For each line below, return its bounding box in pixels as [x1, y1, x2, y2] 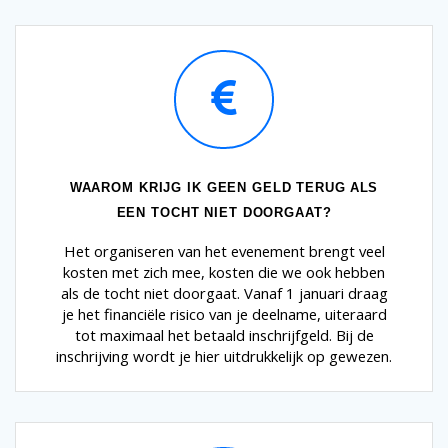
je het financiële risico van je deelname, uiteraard [61, 303, 387, 324]
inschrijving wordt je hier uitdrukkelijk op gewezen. [56, 345, 392, 366]
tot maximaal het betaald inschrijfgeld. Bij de [74, 324, 374, 345]
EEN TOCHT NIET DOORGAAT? [116, 204, 332, 220]
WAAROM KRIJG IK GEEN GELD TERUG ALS [69, 179, 379, 195]
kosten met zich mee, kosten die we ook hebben [63, 261, 385, 282]
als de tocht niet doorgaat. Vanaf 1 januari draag [60, 282, 388, 303]
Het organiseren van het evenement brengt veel [63, 240, 385, 261]
